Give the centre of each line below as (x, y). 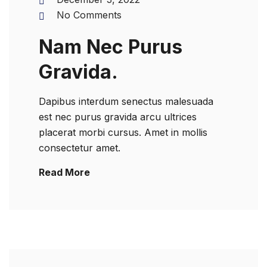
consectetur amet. (80, 148)
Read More (64, 172)
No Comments (89, 15)
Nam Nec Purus (111, 47)
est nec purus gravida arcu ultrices (118, 117)
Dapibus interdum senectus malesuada (126, 101)
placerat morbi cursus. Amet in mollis (123, 132)
